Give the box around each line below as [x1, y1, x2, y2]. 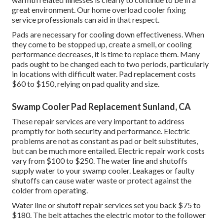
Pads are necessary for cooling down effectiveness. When [12, 30, 204, 39]
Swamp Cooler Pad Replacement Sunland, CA [12, 101, 191, 112]
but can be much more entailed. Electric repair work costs [12, 146, 205, 156]
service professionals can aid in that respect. [12, 15, 159, 25]
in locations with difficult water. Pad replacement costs [12, 69, 196, 79]
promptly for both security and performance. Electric [12, 126, 190, 136]
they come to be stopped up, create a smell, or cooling [12, 39, 192, 49]
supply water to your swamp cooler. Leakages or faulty [12, 166, 194, 176]
